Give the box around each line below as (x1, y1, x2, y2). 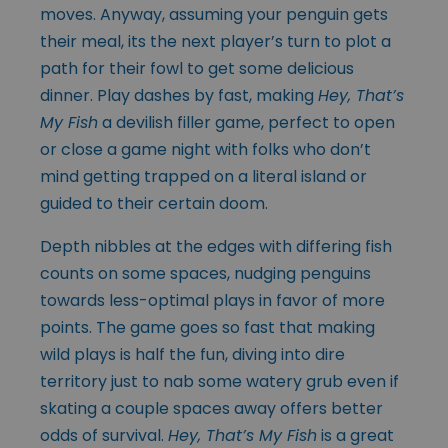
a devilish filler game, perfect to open (98, 110, 395, 134)
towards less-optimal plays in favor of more (40, 288, 385, 312)
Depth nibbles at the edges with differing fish (40, 234, 392, 258)
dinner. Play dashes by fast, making (40, 83, 318, 107)
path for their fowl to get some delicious (40, 56, 354, 80)
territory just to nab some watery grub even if (40, 369, 399, 393)
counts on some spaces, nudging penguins (40, 261, 371, 285)
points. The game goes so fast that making (40, 315, 375, 339)
